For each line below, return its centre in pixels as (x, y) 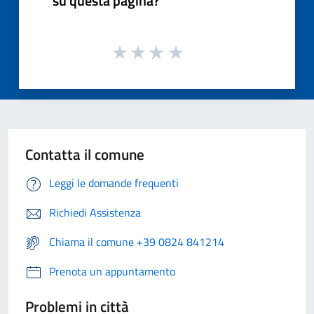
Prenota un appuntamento (112, 272)
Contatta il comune (85, 155)
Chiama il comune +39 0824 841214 (137, 242)
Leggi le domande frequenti (114, 183)
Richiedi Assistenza (95, 213)
